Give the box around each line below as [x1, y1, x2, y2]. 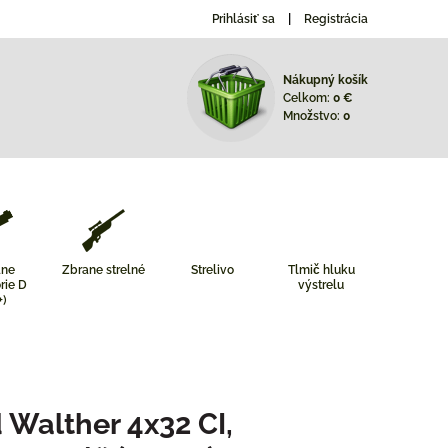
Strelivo [190, 263, 234, 277]
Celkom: [283, 91, 333, 105]
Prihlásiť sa [212, 12, 275, 26]
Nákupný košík [283, 73, 368, 87]
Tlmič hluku [287, 263, 355, 277]
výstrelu [298, 278, 345, 292]
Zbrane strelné [61, 263, 145, 277]
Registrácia [304, 12, 368, 26]
